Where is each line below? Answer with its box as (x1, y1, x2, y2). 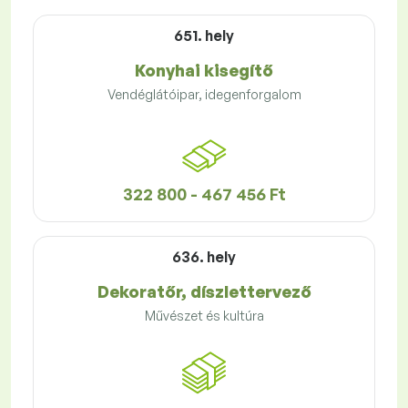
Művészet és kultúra (144, 308, 264, 324)
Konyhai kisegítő (135, 60, 273, 81)
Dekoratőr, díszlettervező (97, 281, 311, 302)
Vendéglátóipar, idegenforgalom (107, 87, 301, 103)
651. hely (174, 26, 234, 46)
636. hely (172, 248, 236, 267)
